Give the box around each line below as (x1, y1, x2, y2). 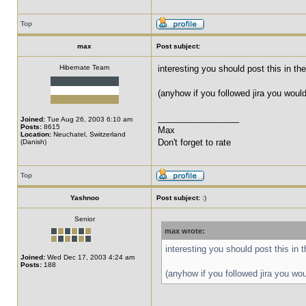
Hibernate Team (59, 64, 109, 71)
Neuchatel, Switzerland (51, 130, 126, 138)
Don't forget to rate (158, 137, 231, 148)
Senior (74, 215, 95, 223)
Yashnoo (70, 194, 99, 201)
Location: (20, 130, 51, 138)
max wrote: (165, 227, 205, 235)
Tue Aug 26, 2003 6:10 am (45, 115, 133, 123)
